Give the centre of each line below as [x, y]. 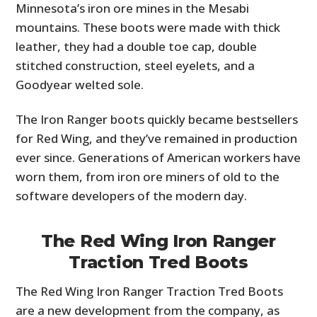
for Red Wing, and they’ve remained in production [157, 138]
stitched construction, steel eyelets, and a [136, 65]
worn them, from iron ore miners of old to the [148, 176]
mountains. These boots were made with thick [148, 27]
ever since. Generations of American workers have [158, 157]
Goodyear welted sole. [80, 84]
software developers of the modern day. [132, 195]
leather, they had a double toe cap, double [137, 46]
